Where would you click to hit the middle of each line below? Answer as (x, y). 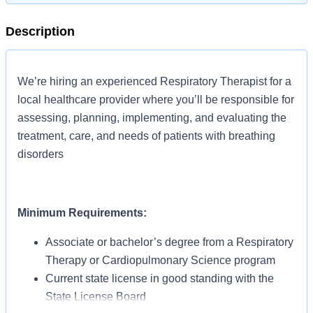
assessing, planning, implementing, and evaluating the (152, 118)
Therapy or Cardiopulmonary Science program (160, 260)
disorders (41, 154)
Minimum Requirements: (82, 213)
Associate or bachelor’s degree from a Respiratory (169, 242)
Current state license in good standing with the (160, 278)
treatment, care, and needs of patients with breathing (146, 136)
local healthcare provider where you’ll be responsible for (156, 100)
